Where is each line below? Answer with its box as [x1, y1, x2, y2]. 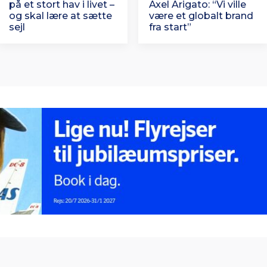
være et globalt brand [149, 10, 253, 21]
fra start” [149, 21, 191, 33]
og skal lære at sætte [9, 10, 112, 21]
